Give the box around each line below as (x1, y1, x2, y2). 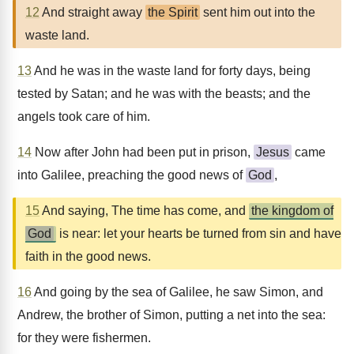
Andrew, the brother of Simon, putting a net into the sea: (17, 308, 326, 322)
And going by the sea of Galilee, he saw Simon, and (32, 285, 323, 299)
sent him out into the (200, 6, 315, 19)
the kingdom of (251, 204, 333, 217)
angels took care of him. (17, 110, 150, 123)
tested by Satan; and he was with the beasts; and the (17, 87, 311, 100)
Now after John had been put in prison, (32, 145, 254, 159)
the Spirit (148, 6, 198, 19)
